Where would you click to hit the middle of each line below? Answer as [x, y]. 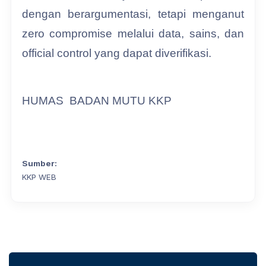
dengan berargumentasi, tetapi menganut [133, 14]
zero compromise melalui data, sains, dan [133, 33]
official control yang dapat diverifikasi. [117, 53]
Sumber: [39, 163]
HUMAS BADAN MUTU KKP [97, 100]
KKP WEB [39, 177]
